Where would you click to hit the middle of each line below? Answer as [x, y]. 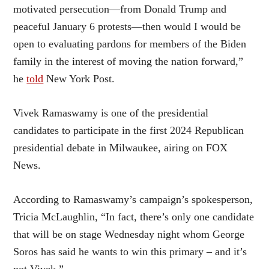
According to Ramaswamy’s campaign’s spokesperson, [133, 199]
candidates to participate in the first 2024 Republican [129, 130]
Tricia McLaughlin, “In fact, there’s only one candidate [134, 217]
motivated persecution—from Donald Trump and [120, 9]
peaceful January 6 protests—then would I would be [127, 26]
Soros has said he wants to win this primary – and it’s [130, 252]
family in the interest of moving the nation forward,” [128, 61]
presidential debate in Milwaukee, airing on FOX [121, 148]
